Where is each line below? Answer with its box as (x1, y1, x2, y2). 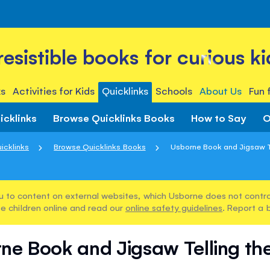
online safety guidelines (125, 201, 223, 213)
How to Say (191, 110, 246, 124)
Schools (155, 84, 193, 97)
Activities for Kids (12, 84, 95, 97)
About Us (199, 84, 242, 97)
